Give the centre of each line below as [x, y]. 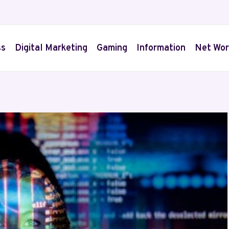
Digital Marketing [51, 48]
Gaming [112, 48]
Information [161, 48]
